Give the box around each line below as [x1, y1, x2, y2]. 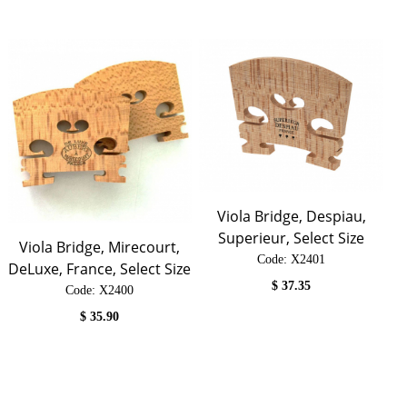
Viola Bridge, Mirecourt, [19, 237, 181, 258]
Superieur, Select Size [218, 228, 365, 249]
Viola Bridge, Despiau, [216, 206, 366, 227]
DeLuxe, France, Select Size [8, 259, 192, 280]
